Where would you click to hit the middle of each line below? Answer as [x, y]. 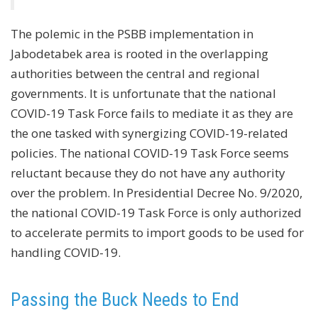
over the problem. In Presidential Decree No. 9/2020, [157, 192]
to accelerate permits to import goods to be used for [157, 232]
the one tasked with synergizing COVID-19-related [149, 133]
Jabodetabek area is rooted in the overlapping [139, 53]
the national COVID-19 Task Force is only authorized [156, 212]
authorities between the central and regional [135, 73]
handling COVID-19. [66, 252]
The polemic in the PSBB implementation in [132, 33]
